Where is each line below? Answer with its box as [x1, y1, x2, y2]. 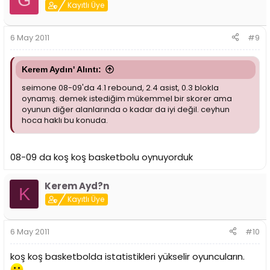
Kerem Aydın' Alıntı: [22, 64, 101, 74]
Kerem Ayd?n [45, 180, 109, 193]
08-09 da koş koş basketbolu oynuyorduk [10, 151, 193, 164]
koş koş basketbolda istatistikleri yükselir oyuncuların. [10, 250, 245, 263]
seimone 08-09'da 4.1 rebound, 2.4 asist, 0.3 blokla [22, 81, 219, 93]
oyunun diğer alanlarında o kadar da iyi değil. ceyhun [22, 103, 230, 115]
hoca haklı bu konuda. [22, 114, 108, 126]
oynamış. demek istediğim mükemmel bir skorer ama [22, 92, 232, 104]
